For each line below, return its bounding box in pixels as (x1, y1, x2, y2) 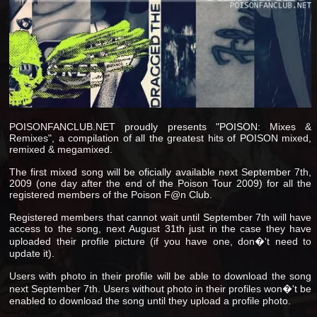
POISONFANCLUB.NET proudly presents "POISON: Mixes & (9, 120, 312, 132)
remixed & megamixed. (9, 143, 113, 155)
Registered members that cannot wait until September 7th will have (9, 211, 312, 223)
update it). (9, 247, 54, 259)
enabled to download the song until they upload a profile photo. (9, 294, 291, 306)
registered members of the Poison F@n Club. (9, 188, 212, 200)
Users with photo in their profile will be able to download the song (9, 270, 312, 282)
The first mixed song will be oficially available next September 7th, (9, 166, 312, 178)
